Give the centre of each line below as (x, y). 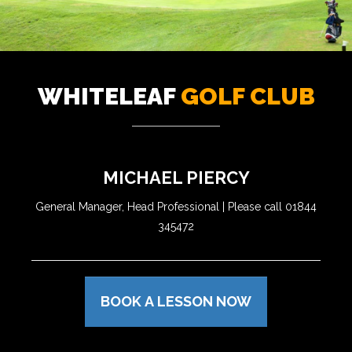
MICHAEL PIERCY (176, 178)
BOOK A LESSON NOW (176, 302)
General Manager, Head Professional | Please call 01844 (176, 207)
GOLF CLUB (247, 97)
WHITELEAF (109, 97)
